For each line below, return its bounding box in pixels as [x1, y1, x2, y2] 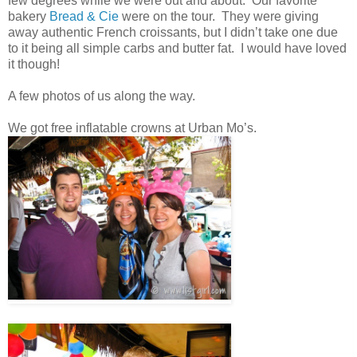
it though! [8, 57, 60, 72]
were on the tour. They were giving [119, 10, 319, 24]
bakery [8, 10, 49, 24]
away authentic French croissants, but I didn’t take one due [8, 25, 338, 40]
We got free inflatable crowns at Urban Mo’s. [8, 121, 260, 135]
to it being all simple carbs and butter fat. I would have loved [8, 41, 347, 56]
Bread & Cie [49, 10, 119, 24]
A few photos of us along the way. [8, 89, 195, 104]
